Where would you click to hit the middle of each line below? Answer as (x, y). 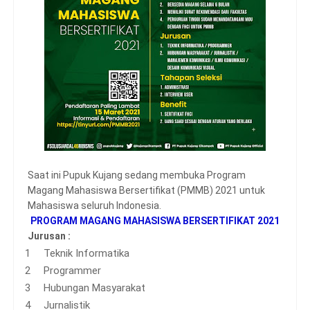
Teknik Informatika (86, 253)
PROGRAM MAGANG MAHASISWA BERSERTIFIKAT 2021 (155, 221)
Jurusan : (49, 236)
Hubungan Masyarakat (94, 288)
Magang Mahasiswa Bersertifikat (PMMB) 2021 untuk (146, 190)
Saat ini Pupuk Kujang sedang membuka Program (137, 175)
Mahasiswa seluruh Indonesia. (94, 206)
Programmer (72, 271)
